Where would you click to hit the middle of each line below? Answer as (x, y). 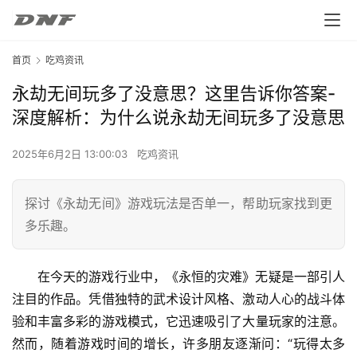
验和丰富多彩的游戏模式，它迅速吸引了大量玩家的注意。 (178, 322)
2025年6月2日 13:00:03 (71, 154)
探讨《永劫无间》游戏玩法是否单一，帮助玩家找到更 (178, 204)
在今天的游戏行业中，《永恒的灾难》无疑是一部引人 (191, 277)
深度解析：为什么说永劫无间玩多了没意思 (178, 118)
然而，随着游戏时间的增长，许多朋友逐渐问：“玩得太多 (178, 344)
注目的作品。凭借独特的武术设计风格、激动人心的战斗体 (178, 299)
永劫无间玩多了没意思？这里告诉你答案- (174, 94)
